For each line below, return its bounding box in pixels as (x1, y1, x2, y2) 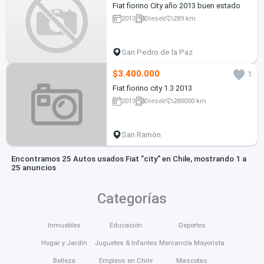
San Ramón (121, 130, 161, 139)
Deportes (178, 220, 206, 229)
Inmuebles (48, 220, 81, 229)
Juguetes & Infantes (94, 238, 157, 247)
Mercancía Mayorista (159, 238, 225, 247)
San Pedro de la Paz (121, 47, 193, 57)
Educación (109, 220, 142, 229)
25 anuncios (11, 163, 56, 173)
